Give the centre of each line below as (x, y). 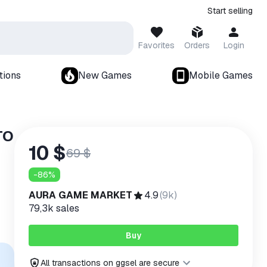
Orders (197, 45)
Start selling (230, 11)
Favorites (156, 45)
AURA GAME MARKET (80, 195)
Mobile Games (221, 75)
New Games (105, 75)
